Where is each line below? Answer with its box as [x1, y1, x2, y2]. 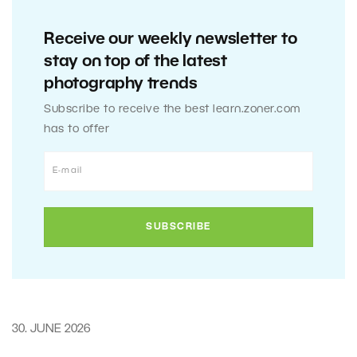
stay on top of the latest [44, 54, 228, 69]
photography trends [44, 76, 198, 92]
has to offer [44, 124, 109, 135]
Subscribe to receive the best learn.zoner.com [44, 104, 301, 115]
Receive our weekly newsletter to [44, 32, 297, 47]
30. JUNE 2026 [12, 323, 90, 335]
